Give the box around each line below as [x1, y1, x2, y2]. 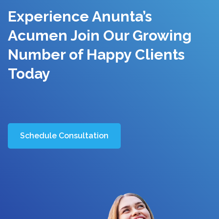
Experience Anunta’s [8, 8, 152, 25]
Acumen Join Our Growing [8, 27, 192, 44]
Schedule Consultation [20, 131, 109, 140]
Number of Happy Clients [8, 46, 185, 63]
